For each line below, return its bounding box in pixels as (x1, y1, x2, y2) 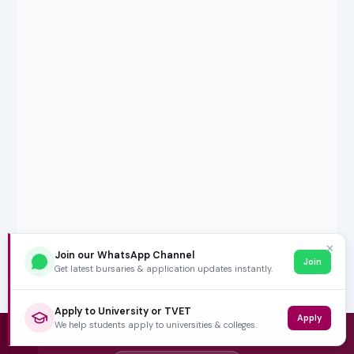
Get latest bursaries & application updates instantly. (55, 262, 273, 274)
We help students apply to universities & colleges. (55, 318, 257, 330)
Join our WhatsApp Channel (55, 248, 194, 262)
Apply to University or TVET (55, 304, 191, 318)
